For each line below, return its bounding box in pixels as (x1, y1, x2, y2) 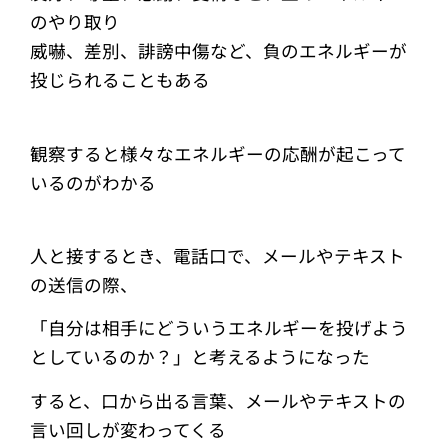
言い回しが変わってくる (30, 416, 226, 442)
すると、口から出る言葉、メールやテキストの (30, 387, 406, 413)
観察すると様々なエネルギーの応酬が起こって (30, 140, 406, 166)
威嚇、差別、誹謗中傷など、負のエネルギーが (30, 38, 407, 64)
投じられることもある (30, 67, 210, 93)
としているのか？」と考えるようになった (30, 344, 370, 370)
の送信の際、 (30, 271, 138, 297)
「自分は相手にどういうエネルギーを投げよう (30, 315, 408, 341)
